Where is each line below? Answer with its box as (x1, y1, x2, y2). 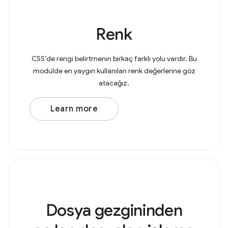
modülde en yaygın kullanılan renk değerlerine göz (33, 66, 195, 75)
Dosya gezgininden (45, 200, 183, 220)
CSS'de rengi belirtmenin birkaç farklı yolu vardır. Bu (31, 54, 197, 63)
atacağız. (99, 78, 129, 88)
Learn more (50, 104, 98, 114)
